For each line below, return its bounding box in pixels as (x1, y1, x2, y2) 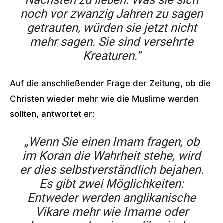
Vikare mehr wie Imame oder (35, 205, 188, 219)
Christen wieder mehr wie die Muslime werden (10, 94, 199, 104)
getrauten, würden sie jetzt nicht (26, 21, 197, 35)
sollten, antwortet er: (10, 109, 95, 119)
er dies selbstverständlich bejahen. (19, 163, 204, 177)
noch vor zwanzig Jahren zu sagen (20, 7, 203, 21)
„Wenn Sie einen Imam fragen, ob (24, 135, 199, 149)
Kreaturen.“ (83, 49, 140, 63)
